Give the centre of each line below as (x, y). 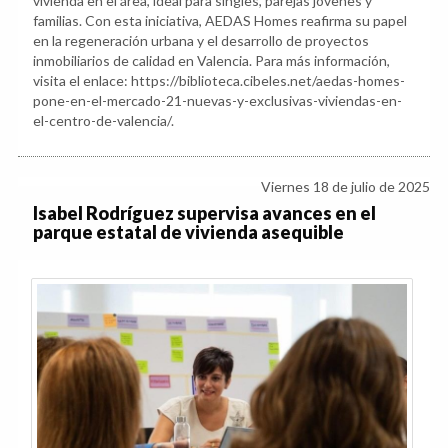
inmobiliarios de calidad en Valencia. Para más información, (211, 60)
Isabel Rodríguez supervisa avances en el (204, 212)
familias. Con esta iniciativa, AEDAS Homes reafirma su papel (220, 20)
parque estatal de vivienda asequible (188, 231)
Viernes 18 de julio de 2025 (345, 186)
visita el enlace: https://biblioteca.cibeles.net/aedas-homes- (219, 80)
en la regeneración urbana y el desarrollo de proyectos (201, 40)
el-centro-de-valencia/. (103, 120)
